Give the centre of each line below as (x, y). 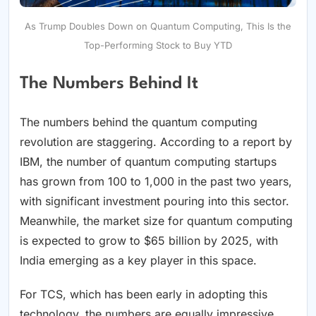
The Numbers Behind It (109, 84)
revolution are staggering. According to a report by (156, 142)
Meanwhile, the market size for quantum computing (156, 221)
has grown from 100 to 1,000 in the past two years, (156, 182)
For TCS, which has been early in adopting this (144, 294)
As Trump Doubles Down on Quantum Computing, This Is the (158, 26)
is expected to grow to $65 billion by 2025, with (149, 241)
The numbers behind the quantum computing (139, 122)
